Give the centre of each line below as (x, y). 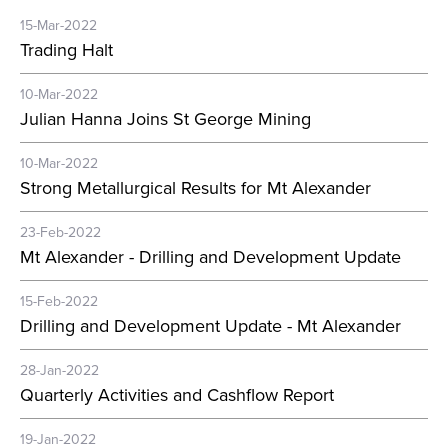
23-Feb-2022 (60, 232)
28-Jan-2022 (59, 370)
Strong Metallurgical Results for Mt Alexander (195, 187)
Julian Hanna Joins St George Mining (165, 118)
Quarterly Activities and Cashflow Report (177, 394)
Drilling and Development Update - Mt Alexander (210, 325)
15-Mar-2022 (58, 25)
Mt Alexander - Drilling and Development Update (210, 256)
